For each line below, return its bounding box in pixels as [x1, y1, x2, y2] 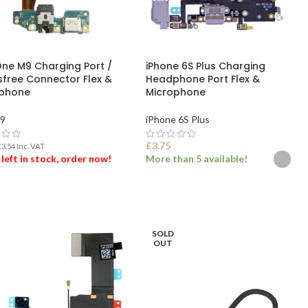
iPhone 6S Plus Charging [146, 59, 266, 73]
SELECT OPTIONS [154, 188, 231, 199]
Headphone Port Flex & [146, 72, 261, 86]
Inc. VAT [14, 142, 45, 151]
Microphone [146, 85, 206, 99]
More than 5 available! [146, 153, 248, 164]
